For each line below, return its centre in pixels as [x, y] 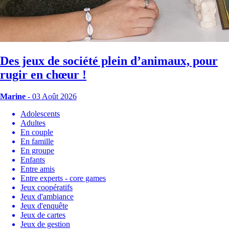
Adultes [33, 123]
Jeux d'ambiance [47, 196]
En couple [37, 132]
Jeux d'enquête [44, 205]
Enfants [33, 159]
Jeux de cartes [43, 215]
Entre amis [38, 169]
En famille [37, 141]
